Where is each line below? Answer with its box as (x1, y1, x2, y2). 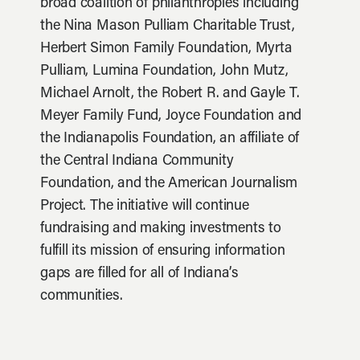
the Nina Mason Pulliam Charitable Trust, (40, 19, 295, 34)
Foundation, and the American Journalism (40, 177, 298, 191)
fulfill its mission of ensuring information (40, 244, 285, 259)
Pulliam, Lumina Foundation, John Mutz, (40, 64, 288, 79)
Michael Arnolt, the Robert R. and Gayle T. (40, 87, 300, 101)
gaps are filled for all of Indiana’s (40, 267, 239, 281)
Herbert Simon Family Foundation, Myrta (40, 42, 292, 56)
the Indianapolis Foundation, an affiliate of (40, 132, 300, 146)
